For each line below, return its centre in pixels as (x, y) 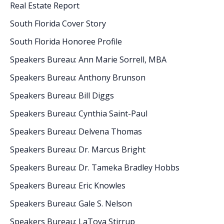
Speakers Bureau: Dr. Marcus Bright (78, 149)
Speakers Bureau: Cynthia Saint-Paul (79, 113)
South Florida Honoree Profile (66, 41)
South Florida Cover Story (58, 23)
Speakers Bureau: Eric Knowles (68, 185)
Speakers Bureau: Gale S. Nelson (71, 203)
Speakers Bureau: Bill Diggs (62, 95)
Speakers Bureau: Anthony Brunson (78, 77)
